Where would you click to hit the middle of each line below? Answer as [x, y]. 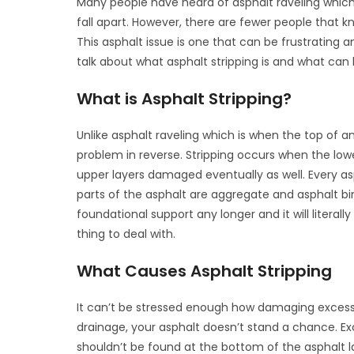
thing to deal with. [126, 233]
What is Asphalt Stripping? [185, 98]
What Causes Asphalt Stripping [205, 271]
